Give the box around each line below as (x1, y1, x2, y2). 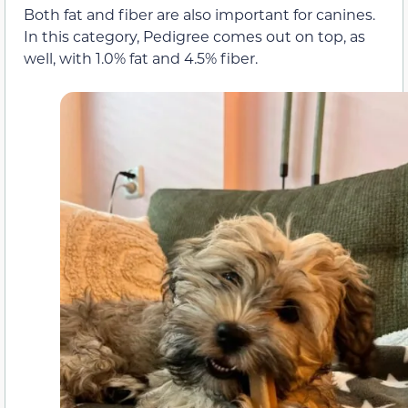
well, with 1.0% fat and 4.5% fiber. (24, 47, 258, 67)
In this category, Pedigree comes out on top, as (24, 25, 365, 46)
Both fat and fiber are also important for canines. (24, 4, 375, 24)
